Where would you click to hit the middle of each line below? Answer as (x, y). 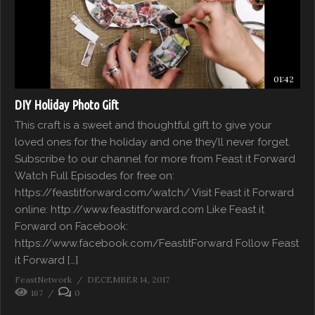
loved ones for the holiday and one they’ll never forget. (153, 142)
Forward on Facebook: (71, 226)
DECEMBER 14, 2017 (128, 279)
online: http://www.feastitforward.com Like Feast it (140, 209)
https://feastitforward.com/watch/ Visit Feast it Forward (154, 192)
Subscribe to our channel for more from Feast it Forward (155, 159)
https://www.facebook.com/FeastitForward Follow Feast (157, 243)
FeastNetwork (43, 279)
